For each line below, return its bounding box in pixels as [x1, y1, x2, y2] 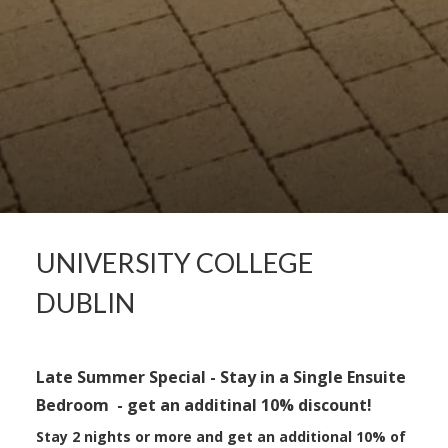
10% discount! [260, 394, 372, 417]
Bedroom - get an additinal [35, 394, 261, 417]
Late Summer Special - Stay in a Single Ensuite [35, 366, 406, 389]
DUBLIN [35, 286, 135, 320]
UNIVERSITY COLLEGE [35, 246, 313, 280]
